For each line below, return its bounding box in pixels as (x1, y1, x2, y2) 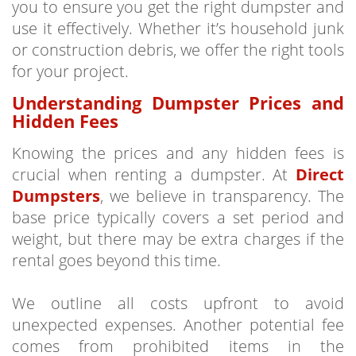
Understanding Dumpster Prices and (12, 91, 344, 114)
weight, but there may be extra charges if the (12, 228, 344, 250)
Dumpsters (12, 185, 100, 207)
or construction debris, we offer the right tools (12, 39, 344, 60)
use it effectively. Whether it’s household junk (12, 17, 344, 39)
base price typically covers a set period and (12, 207, 344, 228)
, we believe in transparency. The (100, 185, 344, 207)
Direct (296, 164, 344, 185)
